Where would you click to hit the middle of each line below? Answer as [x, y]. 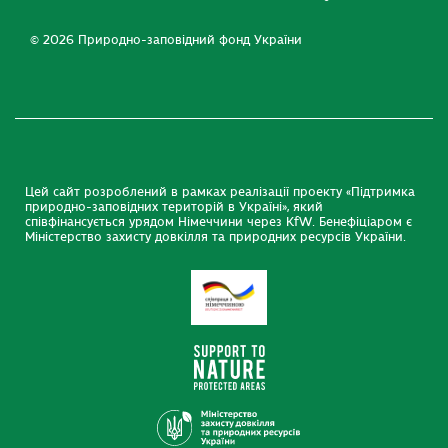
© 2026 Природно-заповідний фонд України [166, 40]
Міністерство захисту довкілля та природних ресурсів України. [215, 237]
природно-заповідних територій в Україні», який [174, 207]
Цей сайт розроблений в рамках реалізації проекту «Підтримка [220, 192]
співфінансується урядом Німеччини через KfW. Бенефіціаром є [218, 222]
